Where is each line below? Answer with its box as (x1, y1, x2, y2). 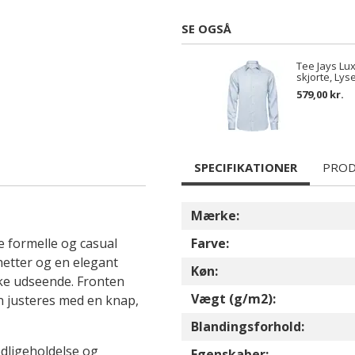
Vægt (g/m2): (191, 290, 276, 307)
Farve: (191, 235, 229, 252)
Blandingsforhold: (191, 318, 304, 335)
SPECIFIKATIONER (194, 159, 297, 175)
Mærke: (191, 207, 239, 224)
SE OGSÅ (181, 21, 231, 36)
